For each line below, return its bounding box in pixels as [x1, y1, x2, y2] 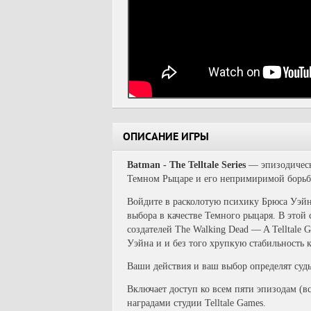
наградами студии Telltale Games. [127, 298, 266, 308]
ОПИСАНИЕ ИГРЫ [123, 132, 209, 144]
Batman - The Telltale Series [127, 160, 246, 170]
